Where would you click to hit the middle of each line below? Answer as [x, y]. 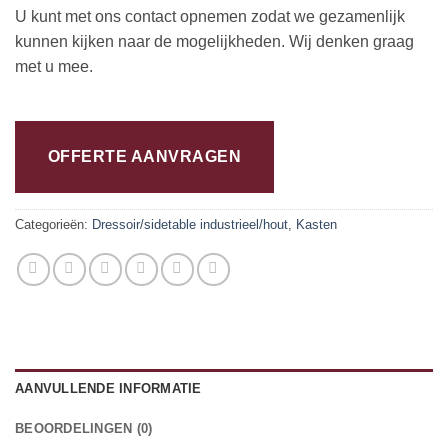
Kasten [316, 224]
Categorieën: [53, 224]
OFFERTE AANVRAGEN [145, 156]
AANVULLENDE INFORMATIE [108, 388]
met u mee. [54, 67]
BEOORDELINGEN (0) [84, 428]
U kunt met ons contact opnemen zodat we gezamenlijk [210, 17]
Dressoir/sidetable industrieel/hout [190, 224]
